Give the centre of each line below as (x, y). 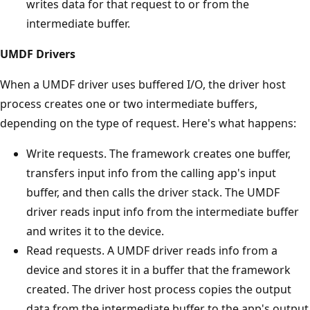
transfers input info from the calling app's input (151, 173)
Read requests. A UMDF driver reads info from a (152, 250)
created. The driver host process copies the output (159, 289)
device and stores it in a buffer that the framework (158, 270)
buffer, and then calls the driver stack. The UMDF (153, 192)
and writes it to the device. (95, 231)
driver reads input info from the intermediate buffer (163, 211)
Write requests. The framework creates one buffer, (158, 153)
